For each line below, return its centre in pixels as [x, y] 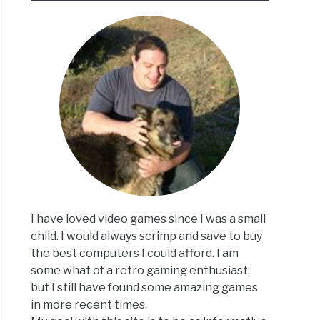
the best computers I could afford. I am [135, 254]
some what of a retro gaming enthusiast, [141, 271]
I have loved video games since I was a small [149, 219]
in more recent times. [89, 305]
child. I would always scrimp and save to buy [147, 236]
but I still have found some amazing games [145, 288]
